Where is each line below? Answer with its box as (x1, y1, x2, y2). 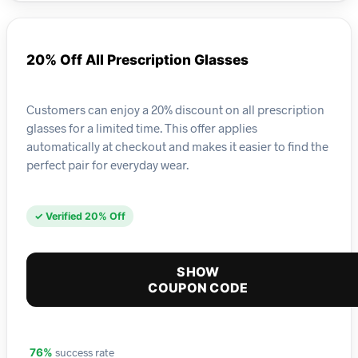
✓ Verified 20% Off (34, 210, 125, 223)
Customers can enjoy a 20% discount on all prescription (26, 101, 324, 117)
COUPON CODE (148, 280, 249, 296)
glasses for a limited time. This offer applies (26, 120, 257, 135)
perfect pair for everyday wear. (26, 157, 189, 172)
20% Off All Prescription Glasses (26, 51, 249, 69)
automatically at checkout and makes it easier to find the (26, 138, 328, 153)
